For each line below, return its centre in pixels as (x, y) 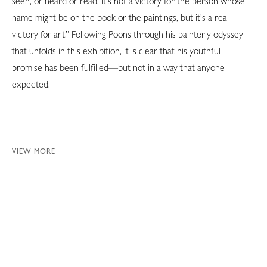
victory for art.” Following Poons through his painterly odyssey (128, 34)
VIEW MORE (34, 151)
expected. (33, 84)
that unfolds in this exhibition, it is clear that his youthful (116, 51)
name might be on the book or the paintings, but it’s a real (120, 17)
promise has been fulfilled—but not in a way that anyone (118, 67)
